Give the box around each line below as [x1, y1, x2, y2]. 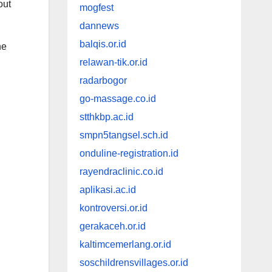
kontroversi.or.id [79, 203, 148, 214]
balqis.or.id [79, 39, 126, 50]
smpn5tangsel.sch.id [79, 130, 168, 141]
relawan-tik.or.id [79, 57, 148, 68]
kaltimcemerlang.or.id [79, 239, 171, 250]
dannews [79, 21, 119, 32]
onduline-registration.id [79, 148, 178, 159]
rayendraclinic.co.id [79, 166, 163, 177]
